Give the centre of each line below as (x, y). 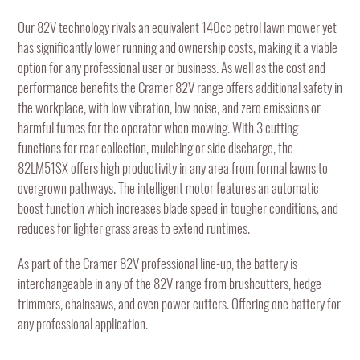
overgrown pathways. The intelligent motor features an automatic (168, 187)
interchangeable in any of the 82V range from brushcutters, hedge (170, 283)
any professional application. (83, 323)
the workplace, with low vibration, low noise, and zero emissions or (169, 107)
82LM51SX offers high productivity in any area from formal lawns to (173, 167)
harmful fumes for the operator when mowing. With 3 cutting (158, 127)
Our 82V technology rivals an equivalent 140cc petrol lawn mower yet (177, 27)
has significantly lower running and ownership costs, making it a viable (178, 47)
